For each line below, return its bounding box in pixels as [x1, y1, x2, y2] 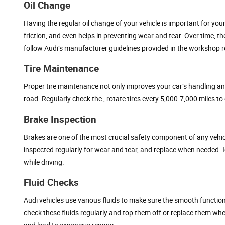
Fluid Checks [24, 175, 79, 189]
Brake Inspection [24, 112, 96, 126]
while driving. [24, 157, 64, 167]
